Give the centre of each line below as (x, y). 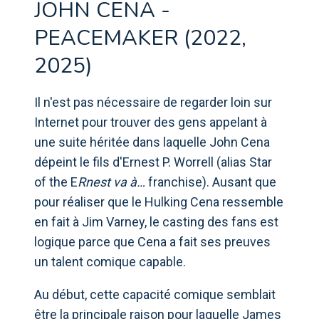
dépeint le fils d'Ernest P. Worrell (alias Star (153, 162)
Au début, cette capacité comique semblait (155, 294)
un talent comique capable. (110, 261)
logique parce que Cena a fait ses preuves (152, 241)
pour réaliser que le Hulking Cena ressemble (159, 202)
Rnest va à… (111, 182)
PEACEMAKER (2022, (140, 38)
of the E (56, 182)
